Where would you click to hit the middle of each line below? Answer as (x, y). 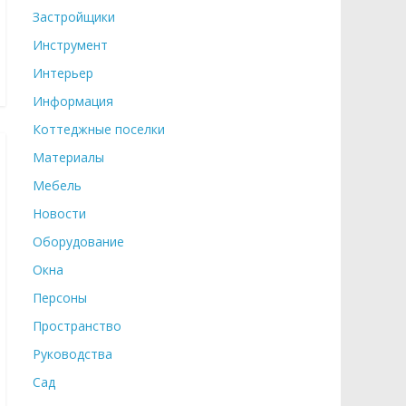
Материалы (68, 157)
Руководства (72, 354)
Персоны (60, 298)
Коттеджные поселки (99, 129)
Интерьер (63, 73)
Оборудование (78, 242)
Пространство (77, 326)
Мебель (57, 185)
